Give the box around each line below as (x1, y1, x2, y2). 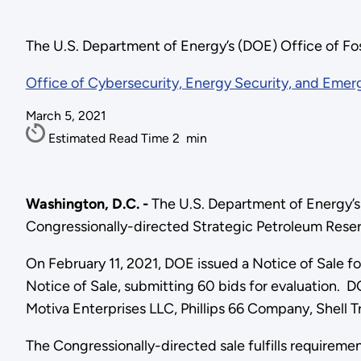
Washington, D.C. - (25, 194, 151, 213)
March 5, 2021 (25, 108, 106, 124)
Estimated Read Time (48, 131, 172, 147)
